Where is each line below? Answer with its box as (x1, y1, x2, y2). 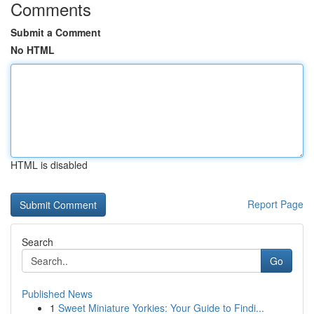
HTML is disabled (11, 158, 88, 172)
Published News (22, 287, 93, 301)
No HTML (11, 43, 55, 57)
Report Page (247, 197, 303, 211)
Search (22, 235, 53, 249)
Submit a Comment (11, 25, 101, 39)
